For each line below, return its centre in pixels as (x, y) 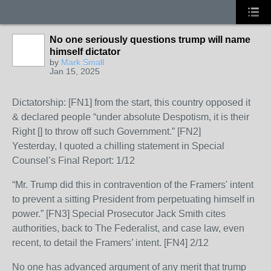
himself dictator (85, 52)
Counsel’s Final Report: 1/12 (73, 161)
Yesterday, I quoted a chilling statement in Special (118, 146)
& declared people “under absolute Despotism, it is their (131, 117)
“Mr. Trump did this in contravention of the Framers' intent (133, 185)
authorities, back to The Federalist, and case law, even (128, 228)
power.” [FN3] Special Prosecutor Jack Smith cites (119, 214)
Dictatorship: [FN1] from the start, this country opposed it (131, 103)
